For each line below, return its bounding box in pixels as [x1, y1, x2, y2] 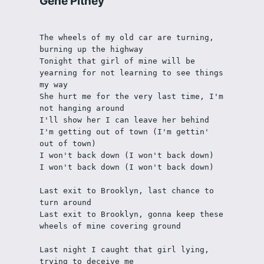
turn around [39, 198, 91, 207]
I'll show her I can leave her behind [39, 115, 209, 125]
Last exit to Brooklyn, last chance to [39, 186, 214, 196]
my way [39, 80, 68, 90]
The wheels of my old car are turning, [39, 33, 214, 42]
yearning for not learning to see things [39, 68, 223, 78]
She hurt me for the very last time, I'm [39, 92, 223, 101]
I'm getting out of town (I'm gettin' [39, 127, 209, 137]
